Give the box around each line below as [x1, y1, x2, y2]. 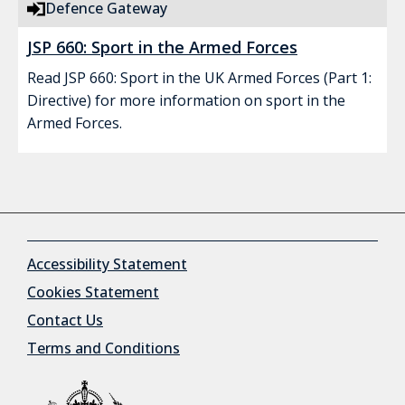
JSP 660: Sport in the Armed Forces [27, 36, 297, 58]
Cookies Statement [27, 282, 159, 302]
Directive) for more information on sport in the [27, 90, 345, 110]
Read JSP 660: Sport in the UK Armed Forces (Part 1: [27, 68, 372, 88]
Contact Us [27, 310, 103, 330]
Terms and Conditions [27, 338, 180, 358]
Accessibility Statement [27, 254, 187, 274]
